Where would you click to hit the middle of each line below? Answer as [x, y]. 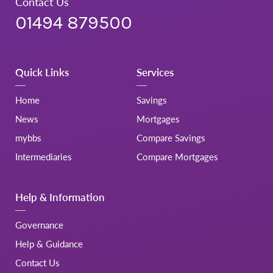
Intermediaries [44, 156]
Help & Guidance [49, 243]
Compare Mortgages [177, 156]
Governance [39, 225]
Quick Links [42, 72]
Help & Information [60, 197]
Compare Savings [171, 137]
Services [155, 72]
